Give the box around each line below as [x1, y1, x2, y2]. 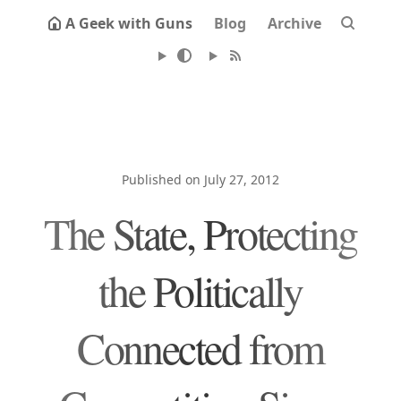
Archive [268, 13, 321, 33]
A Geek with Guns [65, 13, 192, 33]
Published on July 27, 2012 [122, 171, 279, 188]
